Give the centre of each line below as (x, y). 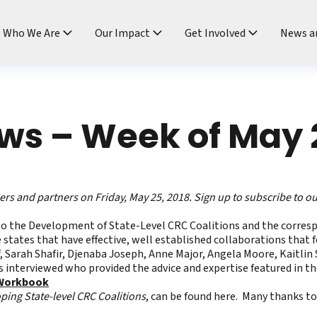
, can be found (180, 296)
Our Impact (122, 33)
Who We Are (31, 33)
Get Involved (215, 33)
